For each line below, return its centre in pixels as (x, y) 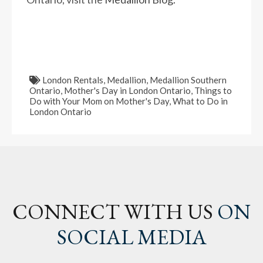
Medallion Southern (188, 80)
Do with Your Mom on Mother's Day (99, 101)
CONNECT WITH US (113, 212)
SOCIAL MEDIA (131, 237)
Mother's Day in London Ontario (127, 90)
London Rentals (73, 80)
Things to (213, 90)
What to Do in (200, 101)
